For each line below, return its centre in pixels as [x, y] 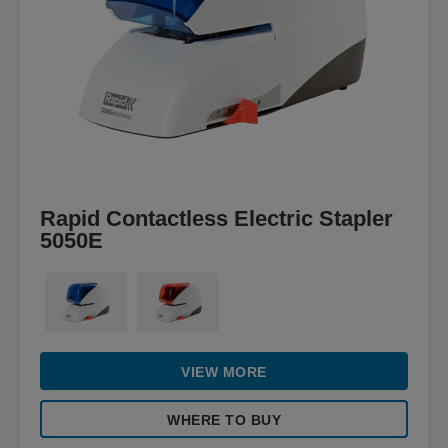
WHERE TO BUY [224, 420]
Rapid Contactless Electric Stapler [216, 218]
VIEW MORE [224, 372]
